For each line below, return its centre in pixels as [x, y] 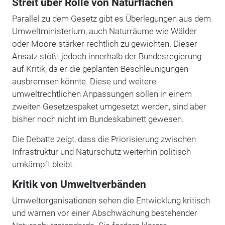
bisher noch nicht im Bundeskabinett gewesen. [98, 119]
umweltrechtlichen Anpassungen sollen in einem [102, 94]
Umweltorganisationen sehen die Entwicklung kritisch [111, 200]
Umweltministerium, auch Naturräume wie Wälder [104, 31]
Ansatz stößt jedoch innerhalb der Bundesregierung [106, 56]
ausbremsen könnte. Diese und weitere [84, 81]
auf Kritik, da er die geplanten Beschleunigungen [100, 69]
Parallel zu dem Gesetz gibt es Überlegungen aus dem [111, 18]
